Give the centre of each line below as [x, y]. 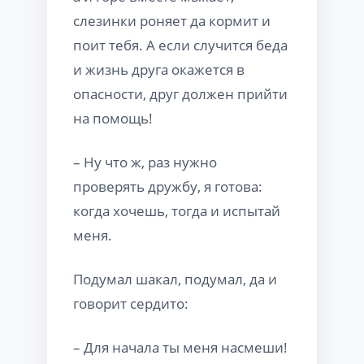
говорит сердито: [131, 303]
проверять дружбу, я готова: [168, 186]
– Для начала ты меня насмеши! [180, 347]
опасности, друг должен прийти [180, 93]
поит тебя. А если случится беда [180, 45]
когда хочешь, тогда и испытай [177, 210]
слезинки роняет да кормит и [172, 20]
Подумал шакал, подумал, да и [175, 279]
